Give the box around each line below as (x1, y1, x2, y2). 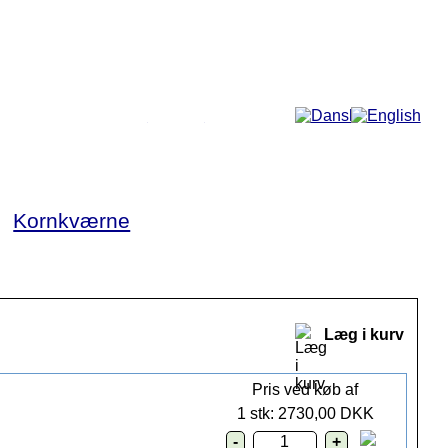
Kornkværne (13, 208, 131, 233)
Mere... (147, 104, 205, 125)
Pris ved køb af (252, 381, 358, 399)
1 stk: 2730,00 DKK (236, 405, 374, 423)
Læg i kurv (324, 326, 404, 344)
